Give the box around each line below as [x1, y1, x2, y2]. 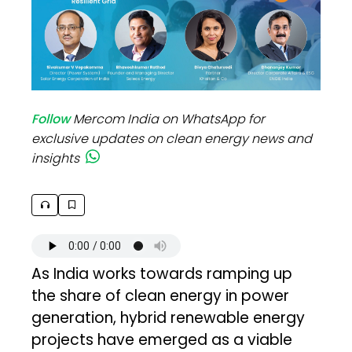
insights [31, 148, 80, 167]
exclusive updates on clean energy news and [31, 129, 313, 148]
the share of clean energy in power [31, 284, 290, 306]
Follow [31, 109, 71, 128]
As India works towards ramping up [31, 262, 293, 284]
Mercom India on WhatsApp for [73, 109, 266, 128]
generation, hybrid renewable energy [31, 306, 306, 328]
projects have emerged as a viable [31, 328, 293, 350]
